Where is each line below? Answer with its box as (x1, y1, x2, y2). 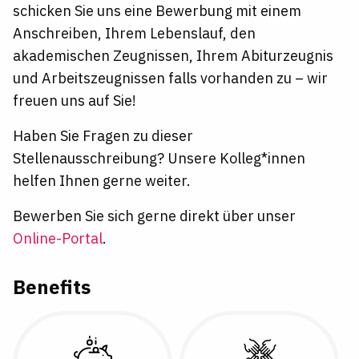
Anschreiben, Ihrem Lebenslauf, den (13, 24, 256, 43)
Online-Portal (13, 229, 103, 248)
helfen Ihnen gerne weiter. (13, 171, 191, 191)
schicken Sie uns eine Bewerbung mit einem (13, 2, 301, 21)
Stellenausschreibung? (13, 149, 164, 168)
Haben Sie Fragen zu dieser (13, 127, 193, 146)
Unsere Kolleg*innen (164, 149, 305, 168)
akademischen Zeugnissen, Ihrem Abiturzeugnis (13, 46, 333, 66)
